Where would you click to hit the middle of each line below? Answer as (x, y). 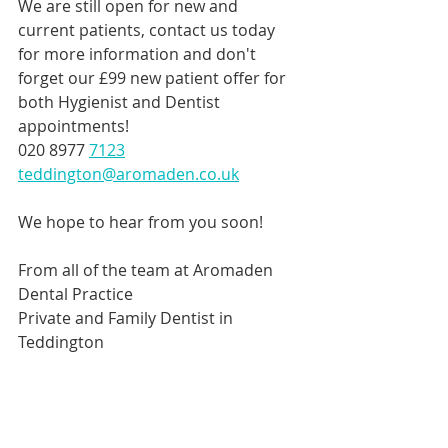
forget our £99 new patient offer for (154, 78)
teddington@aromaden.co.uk (128, 174)
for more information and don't (139, 54)
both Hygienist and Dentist (121, 102)
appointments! (73, 126)
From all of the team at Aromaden (147, 270)
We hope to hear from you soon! (140, 222)
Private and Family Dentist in (127, 318)
